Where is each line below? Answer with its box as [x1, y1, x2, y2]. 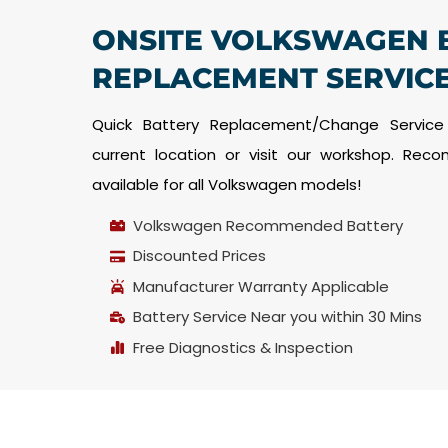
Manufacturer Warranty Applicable [132, 275, 389, 297]
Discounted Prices [132, 245, 266, 267]
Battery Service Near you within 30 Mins [132, 306, 422, 328]
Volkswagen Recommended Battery [132, 214, 403, 236]
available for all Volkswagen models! [92, 173, 361, 195]
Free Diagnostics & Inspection [132, 336, 353, 358]
